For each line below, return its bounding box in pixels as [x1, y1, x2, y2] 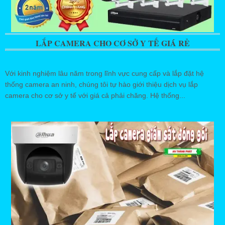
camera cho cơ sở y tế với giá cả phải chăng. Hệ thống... [5, 91, 185, 99]
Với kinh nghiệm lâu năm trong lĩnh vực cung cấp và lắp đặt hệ [5, 69, 204, 77]
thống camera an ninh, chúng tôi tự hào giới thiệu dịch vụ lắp [5, 80, 198, 88]
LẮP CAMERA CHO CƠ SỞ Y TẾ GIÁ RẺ [35, 37, 190, 49]
